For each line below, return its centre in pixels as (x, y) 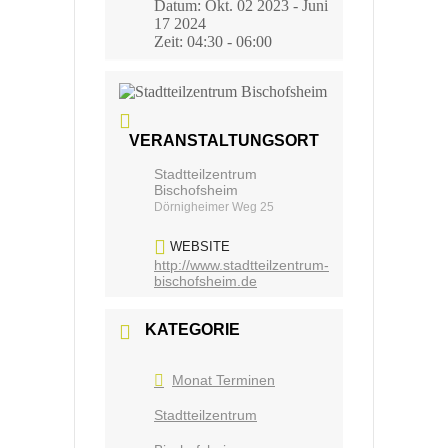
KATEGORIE (192, 330)
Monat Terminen (223, 379)
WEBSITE (200, 246)
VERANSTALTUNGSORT (224, 141)
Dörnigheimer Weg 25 (214, 207)
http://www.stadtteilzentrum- (241, 265)
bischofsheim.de (205, 281)
